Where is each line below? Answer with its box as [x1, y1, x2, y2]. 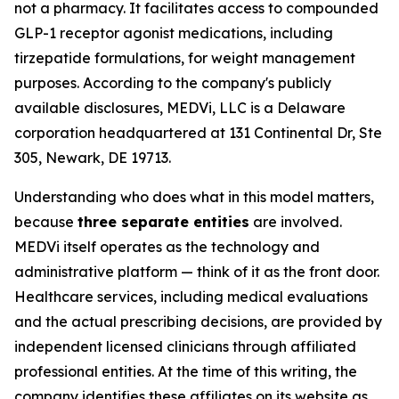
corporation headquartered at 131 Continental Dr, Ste [14, 124, 382, 142]
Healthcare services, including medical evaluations [14, 288, 368, 305]
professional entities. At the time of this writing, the [14, 362, 357, 380]
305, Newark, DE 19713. [14, 149, 171, 167]
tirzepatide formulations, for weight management [14, 49, 355, 67]
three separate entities [77, 213, 249, 231]
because [14, 213, 77, 231]
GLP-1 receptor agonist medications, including [14, 24, 333, 42]
